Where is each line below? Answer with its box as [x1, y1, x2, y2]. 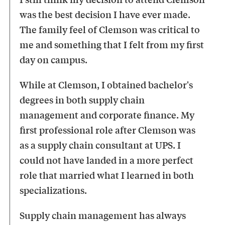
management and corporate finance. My [20, 107, 195, 122]
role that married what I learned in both [20, 167, 194, 182]
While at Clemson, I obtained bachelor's [20, 77, 193, 91]
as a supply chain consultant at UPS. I [20, 137, 181, 152]
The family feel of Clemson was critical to [20, 22, 200, 36]
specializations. [20, 182, 87, 197]
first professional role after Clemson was [20, 122, 196, 137]
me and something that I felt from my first [20, 37, 204, 51]
